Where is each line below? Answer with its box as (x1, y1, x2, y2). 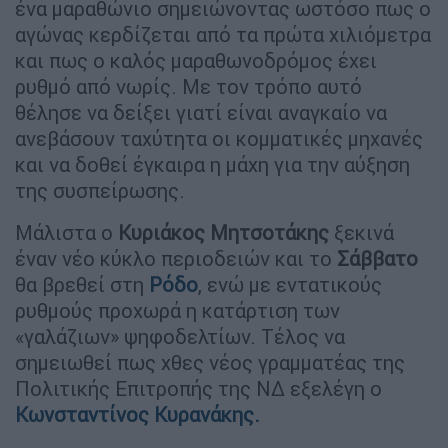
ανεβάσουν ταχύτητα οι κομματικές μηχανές (15, 125, 423, 151)
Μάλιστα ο (15, 219, 118, 245)
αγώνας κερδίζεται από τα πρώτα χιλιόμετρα (15, 21, 431, 47)
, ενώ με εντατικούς (198, 271, 382, 297)
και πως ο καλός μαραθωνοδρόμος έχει (15, 47, 377, 73)
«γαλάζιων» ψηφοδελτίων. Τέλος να (15, 323, 345, 349)
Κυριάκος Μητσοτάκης (118, 219, 329, 245)
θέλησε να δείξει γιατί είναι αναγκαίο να (15, 99, 387, 125)
